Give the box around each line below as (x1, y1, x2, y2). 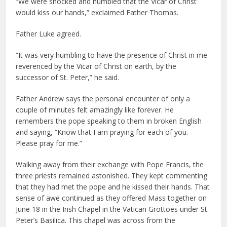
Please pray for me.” (16, 138, 83, 148)
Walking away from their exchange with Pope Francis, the (16, 159, 204, 169)
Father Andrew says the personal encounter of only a (16, 93, 191, 103)
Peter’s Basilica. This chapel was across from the (16, 215, 176, 225)
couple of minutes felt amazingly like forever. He (16, 104, 174, 115)
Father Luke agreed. (16, 28, 82, 39)
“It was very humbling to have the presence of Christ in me (16, 50, 208, 60)
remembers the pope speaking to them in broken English (16, 116, 202, 126)
